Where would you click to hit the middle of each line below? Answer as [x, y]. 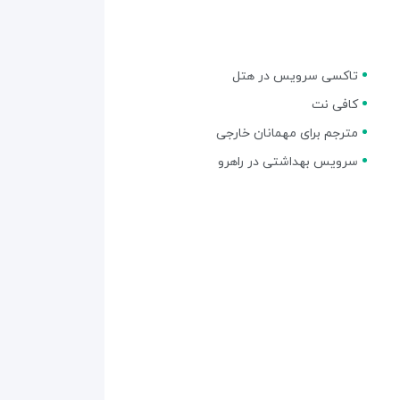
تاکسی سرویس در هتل [295, 76]
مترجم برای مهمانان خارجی [287, 133]
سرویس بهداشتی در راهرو [288, 162]
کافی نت [335, 104]
